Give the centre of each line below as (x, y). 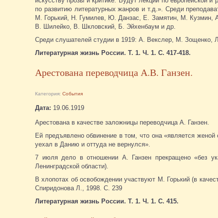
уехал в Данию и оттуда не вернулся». (93, 144)
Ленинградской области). (72, 166)
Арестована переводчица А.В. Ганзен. (114, 72)
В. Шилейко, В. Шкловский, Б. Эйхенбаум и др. (106, 26)
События (73, 93)
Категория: (49, 93)
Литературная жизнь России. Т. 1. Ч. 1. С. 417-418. (113, 53)
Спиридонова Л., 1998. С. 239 (79, 188)
